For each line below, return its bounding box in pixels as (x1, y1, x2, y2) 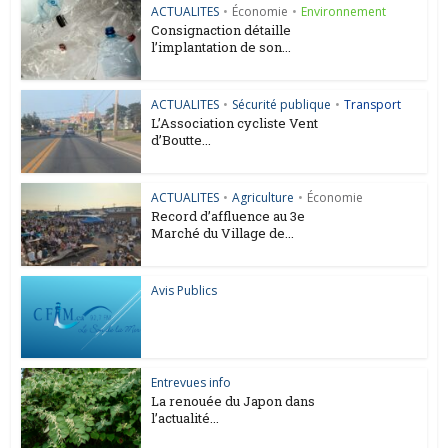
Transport (344, 96, 402, 114)
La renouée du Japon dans (151, 392, 316, 411)
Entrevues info (151, 374, 232, 392)
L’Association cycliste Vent (151, 114, 319, 133)
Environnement (301, 3, 387, 21)
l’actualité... (151, 409, 220, 428)
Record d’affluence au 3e (151, 206, 306, 225)
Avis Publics (151, 281, 218, 299)
